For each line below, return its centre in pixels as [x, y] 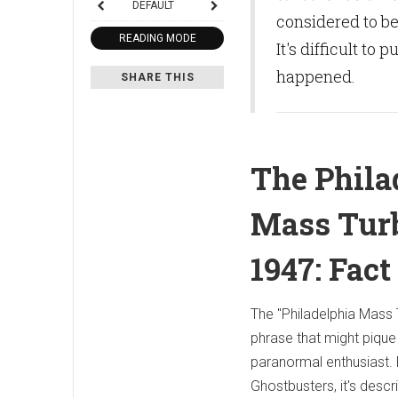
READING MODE [157, 38]
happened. [316, 76]
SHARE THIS [157, 77]
